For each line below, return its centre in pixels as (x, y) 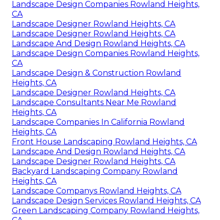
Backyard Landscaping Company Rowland (95, 171)
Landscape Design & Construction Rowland (96, 73)
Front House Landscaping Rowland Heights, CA (104, 141)
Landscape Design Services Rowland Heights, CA (106, 200)
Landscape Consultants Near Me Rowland (94, 102)
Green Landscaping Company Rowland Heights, (106, 210)
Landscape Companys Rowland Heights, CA (96, 191)
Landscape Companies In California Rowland (98, 122)
